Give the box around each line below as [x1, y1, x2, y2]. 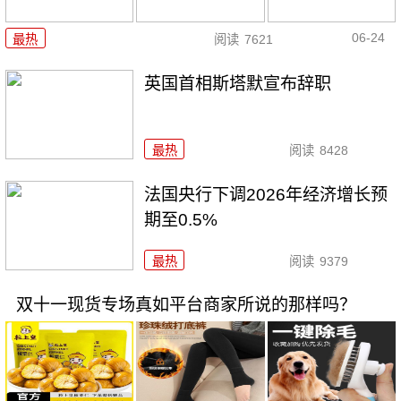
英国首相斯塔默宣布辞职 [144, 73, 332, 93]
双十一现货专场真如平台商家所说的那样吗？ [15, 295, 356, 315]
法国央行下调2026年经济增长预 [144, 184, 388, 204]
